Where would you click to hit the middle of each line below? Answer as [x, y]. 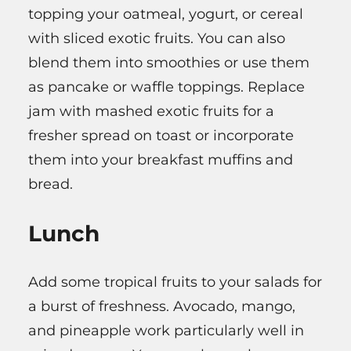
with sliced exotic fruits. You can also [157, 39]
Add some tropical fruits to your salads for [175, 282]
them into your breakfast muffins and [161, 160]
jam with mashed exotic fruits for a [151, 112]
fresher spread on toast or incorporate [161, 136]
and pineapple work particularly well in [166, 331]
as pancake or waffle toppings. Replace [166, 87]
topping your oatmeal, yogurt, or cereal [166, 14]
